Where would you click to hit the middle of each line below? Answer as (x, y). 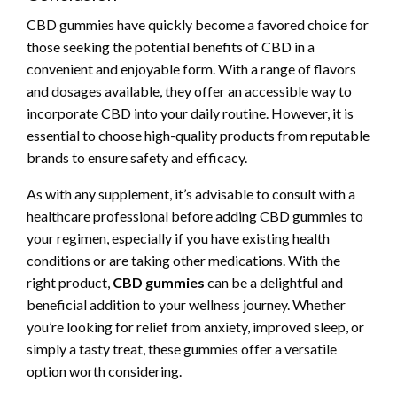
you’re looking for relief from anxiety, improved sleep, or (195, 326)
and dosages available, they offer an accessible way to (189, 90)
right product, (70, 282)
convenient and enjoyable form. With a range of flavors (191, 68)
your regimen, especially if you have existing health (178, 237)
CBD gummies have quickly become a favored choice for (198, 24)
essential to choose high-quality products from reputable (198, 135)
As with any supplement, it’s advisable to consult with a (191, 193)
